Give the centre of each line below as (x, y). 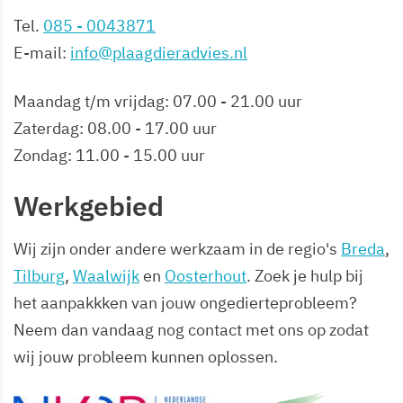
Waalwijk (106, 275)
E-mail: (42, 52)
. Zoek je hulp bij (305, 275)
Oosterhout (206, 275)
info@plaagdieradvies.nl (159, 52)
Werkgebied (89, 205)
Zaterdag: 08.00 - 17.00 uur (115, 128)
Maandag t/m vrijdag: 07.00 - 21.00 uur (158, 101)
